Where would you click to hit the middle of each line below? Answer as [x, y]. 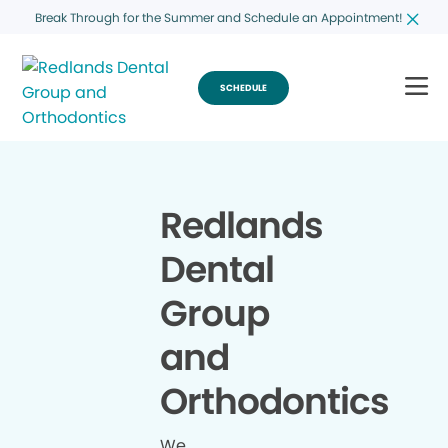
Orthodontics [274, 401]
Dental [217, 269]
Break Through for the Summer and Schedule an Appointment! [218, 17]
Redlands [241, 225]
